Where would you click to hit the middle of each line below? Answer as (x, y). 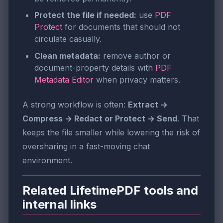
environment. (47, 160)
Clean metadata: (67, 56)
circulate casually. (68, 39)
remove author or (136, 56)
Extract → (148, 104)
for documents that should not (121, 27)
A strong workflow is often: (75, 104)
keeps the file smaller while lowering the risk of (111, 132)
